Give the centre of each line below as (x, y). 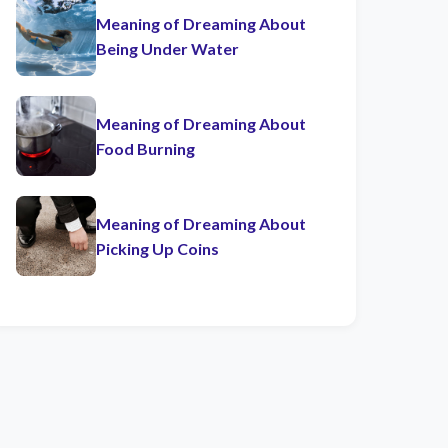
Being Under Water (167, 48)
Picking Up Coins (157, 248)
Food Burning (145, 148)
